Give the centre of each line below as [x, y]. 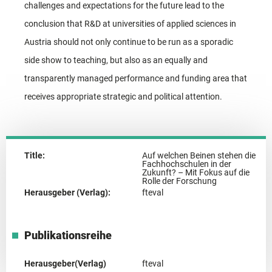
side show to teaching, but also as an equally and [116, 60]
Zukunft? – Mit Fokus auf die [196, 172]
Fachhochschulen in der [187, 164]
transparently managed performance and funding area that [136, 78]
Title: [35, 155]
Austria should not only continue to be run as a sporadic [129, 42]
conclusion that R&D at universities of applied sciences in [130, 23]
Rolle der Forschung [179, 181]
